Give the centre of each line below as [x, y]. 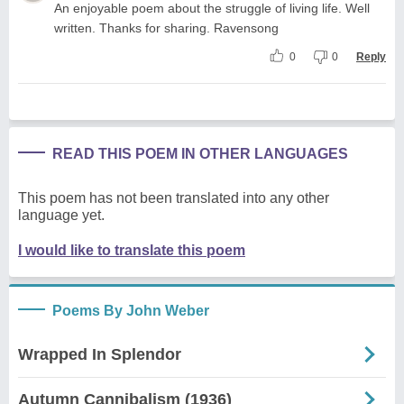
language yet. [61, 215]
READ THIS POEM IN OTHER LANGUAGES [200, 153]
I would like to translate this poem [132, 250]
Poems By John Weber [131, 310]
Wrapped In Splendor [100, 354]
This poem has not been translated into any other [174, 197]
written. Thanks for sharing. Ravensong [166, 28]
